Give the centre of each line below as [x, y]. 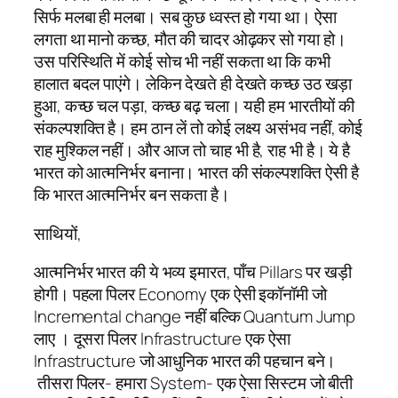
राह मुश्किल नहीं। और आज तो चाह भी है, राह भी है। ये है [192, 151]
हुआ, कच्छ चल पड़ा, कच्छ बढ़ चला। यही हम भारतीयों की [195, 106]
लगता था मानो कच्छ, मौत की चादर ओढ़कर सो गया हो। [190, 40]
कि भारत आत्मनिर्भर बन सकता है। [132, 195]
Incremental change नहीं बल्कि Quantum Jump [195, 317]
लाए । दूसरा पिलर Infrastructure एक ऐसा [162, 339]
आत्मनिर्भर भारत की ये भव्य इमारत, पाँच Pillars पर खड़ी [193, 272]
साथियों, [58, 233]
